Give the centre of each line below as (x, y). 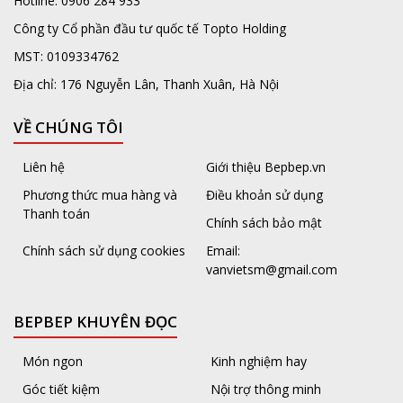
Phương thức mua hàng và (100, 195)
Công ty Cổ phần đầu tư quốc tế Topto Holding (150, 29)
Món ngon (53, 362)
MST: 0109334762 (66, 57)
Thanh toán (56, 214)
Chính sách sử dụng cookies (104, 251)
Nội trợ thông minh (266, 390)
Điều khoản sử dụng (264, 195)
